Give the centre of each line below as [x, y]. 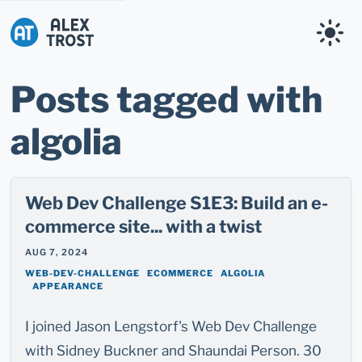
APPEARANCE [68, 286]
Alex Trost [86, 57]
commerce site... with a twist [144, 226]
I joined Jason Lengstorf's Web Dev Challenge [171, 326]
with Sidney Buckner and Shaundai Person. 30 [174, 350]
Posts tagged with [167, 99]
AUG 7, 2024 [57, 252]
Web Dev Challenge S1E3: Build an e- [177, 202]
